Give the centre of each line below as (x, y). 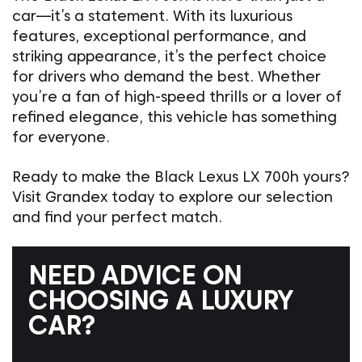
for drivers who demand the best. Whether (166, 76)
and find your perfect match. (117, 217)
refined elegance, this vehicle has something (175, 117)
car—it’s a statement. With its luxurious (152, 16)
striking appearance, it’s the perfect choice (169, 56)
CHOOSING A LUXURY (161, 300)
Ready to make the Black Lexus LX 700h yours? (181, 177)
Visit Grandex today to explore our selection (173, 197)
